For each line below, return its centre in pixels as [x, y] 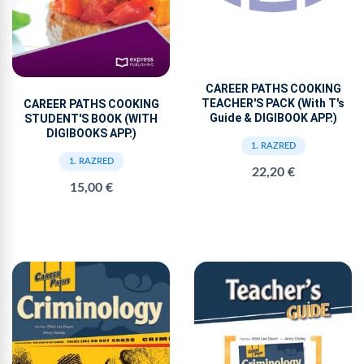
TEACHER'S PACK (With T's [273, 103]
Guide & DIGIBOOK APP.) [273, 117]
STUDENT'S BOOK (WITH [91, 118]
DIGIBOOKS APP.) [91, 133]
